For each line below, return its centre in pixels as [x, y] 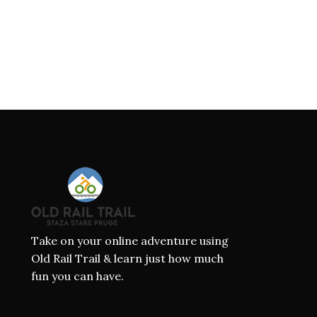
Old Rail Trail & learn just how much [127, 259]
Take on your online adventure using [130, 241]
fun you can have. [77, 276]
